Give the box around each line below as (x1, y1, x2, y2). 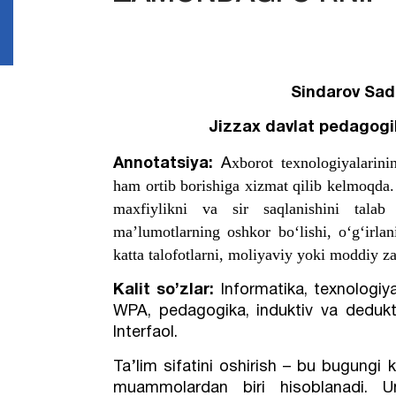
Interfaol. (113, 325, 179, 340)
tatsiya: (153, 156, 214, 171)
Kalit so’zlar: (113, 283, 221, 298)
